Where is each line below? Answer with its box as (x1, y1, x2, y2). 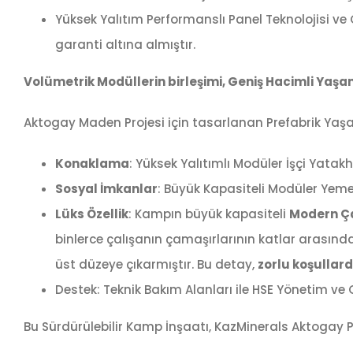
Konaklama (54, 155, 129, 173)
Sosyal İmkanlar (54, 180, 158, 198)
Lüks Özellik (54, 206, 128, 223)
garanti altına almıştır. (54, 36, 195, 54)
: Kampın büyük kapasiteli (128, 206, 289, 223)
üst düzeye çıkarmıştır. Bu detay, (54, 256, 258, 273)
